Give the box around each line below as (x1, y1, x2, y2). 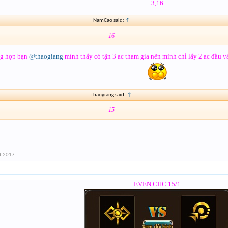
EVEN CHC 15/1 (134, 180, 181, 188)
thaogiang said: (91, 92, 127, 98)
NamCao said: (93, 17, 125, 23)
